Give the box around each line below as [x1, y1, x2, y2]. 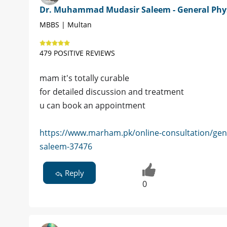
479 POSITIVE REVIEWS [40, 48, 115, 58]
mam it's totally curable [40, 72, 129, 84]
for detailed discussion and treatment [40, 86, 184, 98]
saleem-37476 [40, 141, 92, 153]
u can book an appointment [40, 100, 145, 111]
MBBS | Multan [40, 20, 92, 30]
